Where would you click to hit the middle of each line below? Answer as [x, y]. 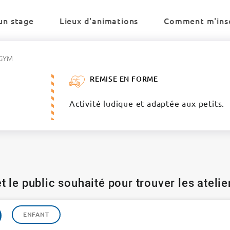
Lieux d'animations [99, 21]
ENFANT [36, 214]
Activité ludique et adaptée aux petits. [147, 103]
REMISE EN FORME [124, 79]
